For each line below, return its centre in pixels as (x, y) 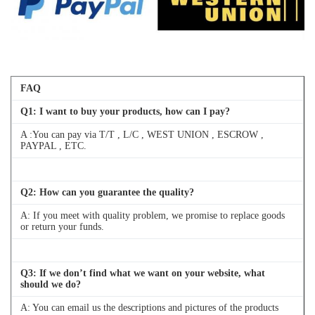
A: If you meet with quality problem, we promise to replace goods (153, 216)
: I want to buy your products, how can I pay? (131, 112)
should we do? (51, 285)
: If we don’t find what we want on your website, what (149, 274)
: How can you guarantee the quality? (114, 193)
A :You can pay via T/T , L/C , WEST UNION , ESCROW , (142, 135)
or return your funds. (62, 227)
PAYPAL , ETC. (55, 146)
